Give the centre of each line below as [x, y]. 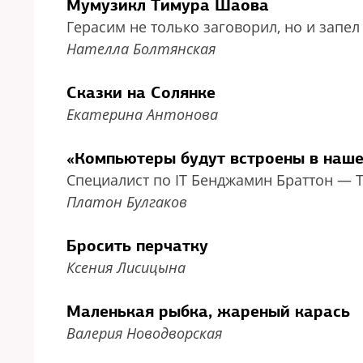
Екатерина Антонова [142, 114]
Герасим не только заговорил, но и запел [213, 27]
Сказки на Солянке [141, 92]
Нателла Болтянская [141, 49]
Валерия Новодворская [144, 333]
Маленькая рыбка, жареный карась [208, 311]
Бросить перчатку [137, 246]
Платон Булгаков [127, 202]
